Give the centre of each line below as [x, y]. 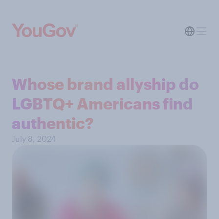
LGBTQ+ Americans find [102, 103]
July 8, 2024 [34, 139]
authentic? [53, 123]
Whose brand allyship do [105, 84]
